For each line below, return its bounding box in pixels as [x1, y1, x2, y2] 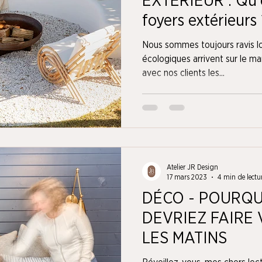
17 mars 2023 [167, 173, 207, 181]
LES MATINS [142, 230, 227, 247]
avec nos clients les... [142, 68, 225, 78]
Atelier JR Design [167, 164, 218, 171]
